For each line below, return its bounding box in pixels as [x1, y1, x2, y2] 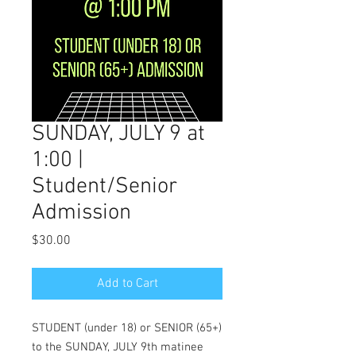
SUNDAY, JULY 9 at [32, 121, 205, 148]
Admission [32, 199, 131, 226]
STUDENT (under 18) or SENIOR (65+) [32, 321, 222, 335]
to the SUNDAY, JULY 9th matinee [32, 340, 203, 354]
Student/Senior [32, 173, 177, 200]
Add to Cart [96, 276, 158, 292]
